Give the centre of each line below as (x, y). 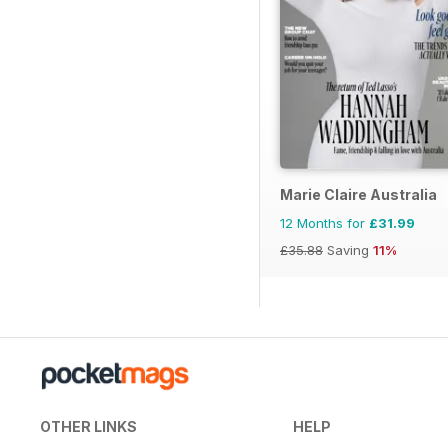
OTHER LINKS (88, 427)
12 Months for (324, 223)
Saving (348, 250)
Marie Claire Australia (358, 195)
